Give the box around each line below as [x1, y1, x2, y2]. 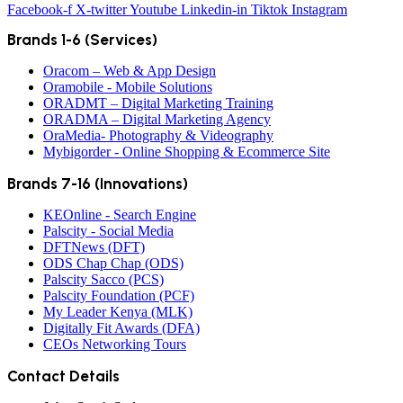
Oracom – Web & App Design [43, 63, 216, 78]
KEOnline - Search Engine [43, 207, 196, 222]
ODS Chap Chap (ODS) [43, 255, 184, 271]
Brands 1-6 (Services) [7, 31, 157, 49]
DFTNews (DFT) [43, 239, 145, 255]
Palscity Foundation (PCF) [43, 288, 194, 303]
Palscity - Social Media [43, 223, 174, 238]
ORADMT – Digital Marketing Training [43, 95, 273, 111]
